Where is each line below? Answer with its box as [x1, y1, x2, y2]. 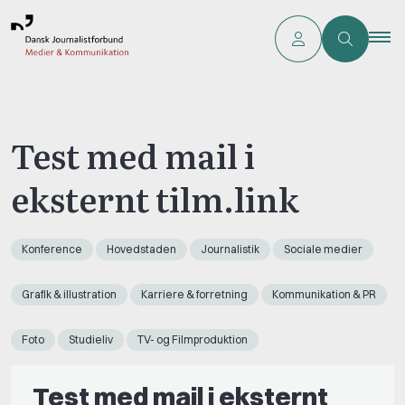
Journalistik [201, 241, 259, 256]
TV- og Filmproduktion [137, 332, 248, 346]
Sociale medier [284, 241, 363, 256]
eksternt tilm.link [11, 173, 299, 222]
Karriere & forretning [141, 287, 248, 301]
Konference [22, 241, 82, 256]
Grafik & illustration [22, 287, 117, 301]
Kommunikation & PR [272, 287, 376, 301]
